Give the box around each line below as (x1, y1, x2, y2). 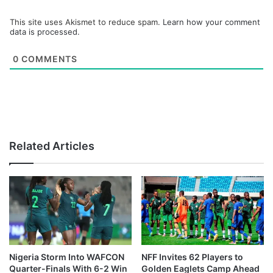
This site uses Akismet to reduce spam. (10, 16, 163, 27)
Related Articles (9, 139, 94, 152)
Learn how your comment (163, 16, 260, 27)
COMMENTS (19, 53, 77, 64)
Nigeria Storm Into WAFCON (9, 252, 124, 263)
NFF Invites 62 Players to (141, 252, 243, 263)
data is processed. (10, 26, 80, 37)
